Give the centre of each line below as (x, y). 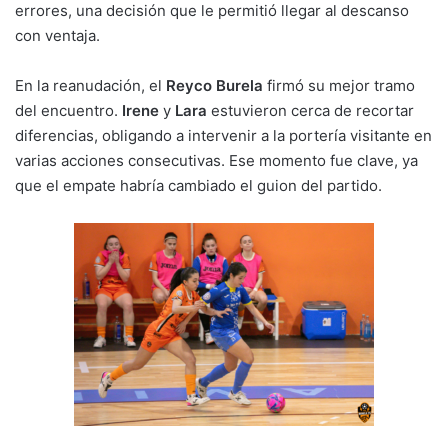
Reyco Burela (214, 85)
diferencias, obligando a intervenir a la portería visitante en (223, 135)
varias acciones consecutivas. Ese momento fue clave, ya (216, 160)
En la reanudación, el (90, 85)
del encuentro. (68, 110)
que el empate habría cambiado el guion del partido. (198, 185)
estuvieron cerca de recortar (310, 110)
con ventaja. (57, 35)
